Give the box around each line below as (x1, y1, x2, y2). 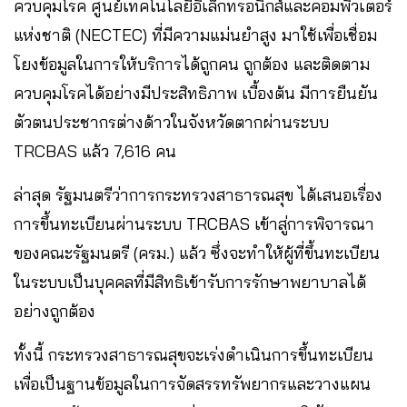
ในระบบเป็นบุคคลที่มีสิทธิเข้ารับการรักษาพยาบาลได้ (14, 272, 366, 293)
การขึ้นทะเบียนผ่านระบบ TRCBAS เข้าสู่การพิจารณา (14, 213, 374, 235)
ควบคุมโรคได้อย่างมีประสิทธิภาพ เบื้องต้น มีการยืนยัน (14, 83, 378, 104)
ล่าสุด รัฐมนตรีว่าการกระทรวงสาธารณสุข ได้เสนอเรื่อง (14, 184, 382, 206)
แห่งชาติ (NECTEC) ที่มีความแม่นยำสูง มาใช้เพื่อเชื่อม (14, 25, 377, 46)
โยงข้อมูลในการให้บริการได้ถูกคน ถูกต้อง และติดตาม (14, 54, 370, 75)
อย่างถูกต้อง (14, 301, 100, 323)
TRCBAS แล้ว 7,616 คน (14, 141, 181, 163)
